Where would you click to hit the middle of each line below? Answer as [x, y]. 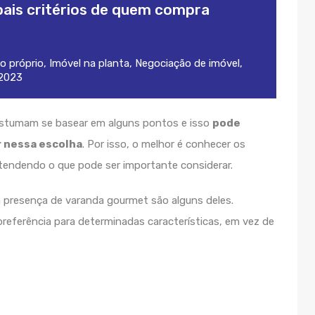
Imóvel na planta [89, 63]
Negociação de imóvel [187, 63]
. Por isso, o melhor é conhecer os [164, 144]
